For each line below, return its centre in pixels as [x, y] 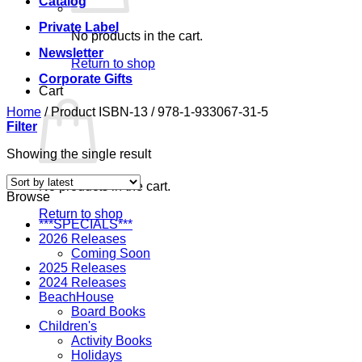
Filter [22, 126]
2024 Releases [82, 282]
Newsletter [71, 53]
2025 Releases [82, 268]
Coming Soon [111, 253]
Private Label [79, 27]
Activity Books [112, 341]
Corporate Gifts [86, 79]
